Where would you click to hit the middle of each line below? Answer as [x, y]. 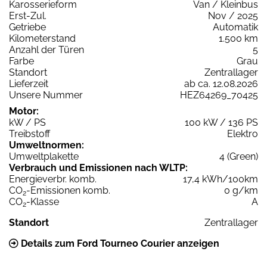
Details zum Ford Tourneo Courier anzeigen [119, 244]
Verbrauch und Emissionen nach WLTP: [98, 168]
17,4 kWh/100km [221, 179]
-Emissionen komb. [68, 191]
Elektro [243, 134]
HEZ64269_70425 [219, 95]
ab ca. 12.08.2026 [221, 84]
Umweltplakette [44, 157]
